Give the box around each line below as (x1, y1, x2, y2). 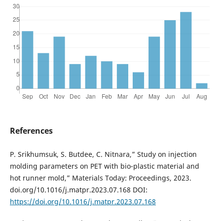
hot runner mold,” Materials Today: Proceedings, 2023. (9, 173, 191, 183)
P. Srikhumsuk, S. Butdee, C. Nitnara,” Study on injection (9, 149, 197, 159)
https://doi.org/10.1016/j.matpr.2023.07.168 (9, 196, 156, 206)
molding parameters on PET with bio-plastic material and (9, 161, 199, 171)
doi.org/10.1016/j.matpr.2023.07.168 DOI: (9, 184, 147, 194)
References (9, 125, 53, 137)
